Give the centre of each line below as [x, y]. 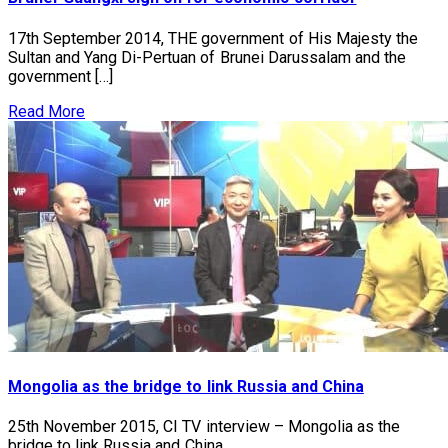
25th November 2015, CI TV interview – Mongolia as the [204, 427]
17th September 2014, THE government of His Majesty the [213, 38]
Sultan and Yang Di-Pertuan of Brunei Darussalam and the [207, 57]
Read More [47, 111]
